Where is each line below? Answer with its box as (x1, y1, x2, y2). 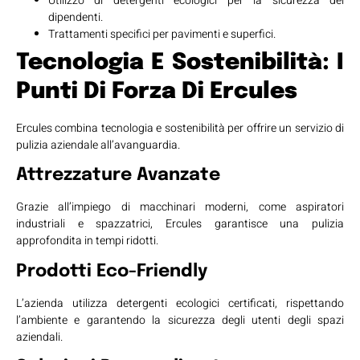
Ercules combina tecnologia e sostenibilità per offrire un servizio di (16, 119, 344, 137)
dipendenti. (48, 8, 103, 26)
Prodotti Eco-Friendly (16, 262, 207, 280)
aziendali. (16, 328, 63, 346)
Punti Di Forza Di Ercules (16, 80, 297, 104)
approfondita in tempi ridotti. (16, 232, 158, 250)
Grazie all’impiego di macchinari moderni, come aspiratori (16, 198, 344, 216)
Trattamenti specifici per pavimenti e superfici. (48, 25, 276, 43)
